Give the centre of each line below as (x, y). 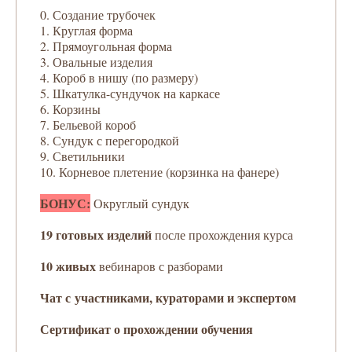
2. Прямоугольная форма (106, 46)
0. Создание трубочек (98, 14)
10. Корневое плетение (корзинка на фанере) (159, 171)
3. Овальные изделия (96, 61)
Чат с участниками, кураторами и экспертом (168, 297)
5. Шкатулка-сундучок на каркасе (130, 93)
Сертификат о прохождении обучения (147, 328)
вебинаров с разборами (161, 266)
